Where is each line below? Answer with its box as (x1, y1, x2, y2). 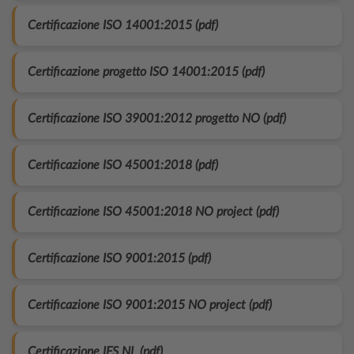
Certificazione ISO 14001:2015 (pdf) (28, 19, 218, 32)
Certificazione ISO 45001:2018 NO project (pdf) (28, 205, 279, 218)
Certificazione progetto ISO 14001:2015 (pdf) (28, 66, 265, 78)
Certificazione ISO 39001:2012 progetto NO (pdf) (28, 112, 286, 125)
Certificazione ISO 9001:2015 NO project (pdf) (28, 299, 272, 311)
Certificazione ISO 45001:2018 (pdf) (28, 159, 218, 171)
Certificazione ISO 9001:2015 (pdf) (28, 252, 211, 265)
